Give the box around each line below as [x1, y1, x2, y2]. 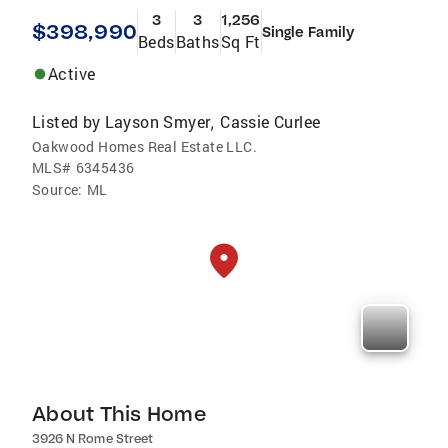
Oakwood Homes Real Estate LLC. [32, 136, 257, 156]
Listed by [32, 110, 101, 132]
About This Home [32, 400, 206, 426]
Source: [32, 179, 83, 199]
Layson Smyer [104, 110, 211, 132]
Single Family [261, 22, 354, 41]
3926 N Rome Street [32, 430, 153, 446]
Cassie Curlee [220, 110, 321, 132]
